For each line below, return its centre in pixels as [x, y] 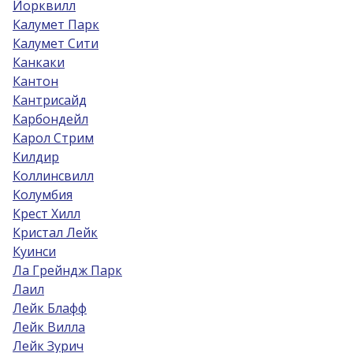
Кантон [35, 81]
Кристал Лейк [55, 232]
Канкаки [39, 62]
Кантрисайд [50, 100]
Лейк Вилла [49, 327]
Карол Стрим [53, 138]
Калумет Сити [56, 43]
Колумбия [43, 195]
